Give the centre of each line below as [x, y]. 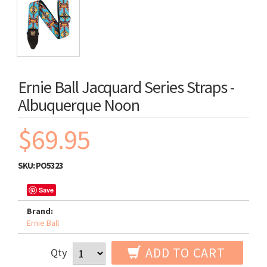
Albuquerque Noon [79, 105]
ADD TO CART [184, 253]
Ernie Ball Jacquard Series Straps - [126, 87]
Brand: [40, 211]
